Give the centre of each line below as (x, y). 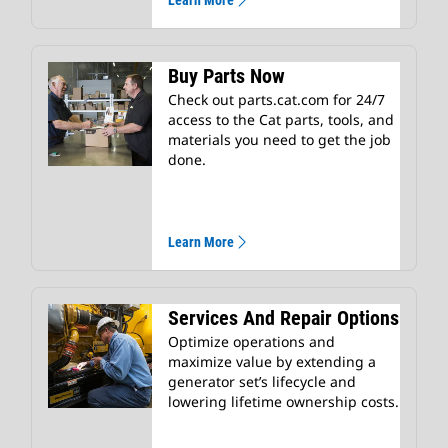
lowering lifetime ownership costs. (283, 402)
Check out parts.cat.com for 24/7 (276, 100)
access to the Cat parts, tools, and (281, 120)
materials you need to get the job (279, 140)
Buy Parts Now (226, 76)
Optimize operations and (251, 342)
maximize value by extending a (272, 362)
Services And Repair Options (283, 318)
